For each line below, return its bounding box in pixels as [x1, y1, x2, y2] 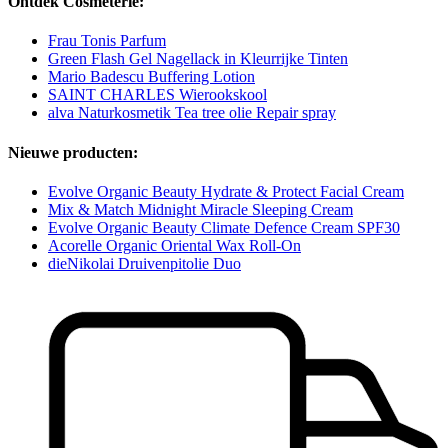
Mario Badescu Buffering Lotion [48, 68, 255, 86]
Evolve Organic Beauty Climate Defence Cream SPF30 [48, 218, 400, 236]
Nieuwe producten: [8, 143, 138, 161]
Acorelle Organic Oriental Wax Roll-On [48, 236, 301, 254]
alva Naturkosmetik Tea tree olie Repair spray [48, 104, 336, 122]
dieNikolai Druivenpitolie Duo [48, 254, 241, 272]
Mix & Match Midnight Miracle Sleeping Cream [48, 200, 353, 218]
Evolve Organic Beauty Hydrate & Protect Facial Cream [48, 182, 404, 200]
